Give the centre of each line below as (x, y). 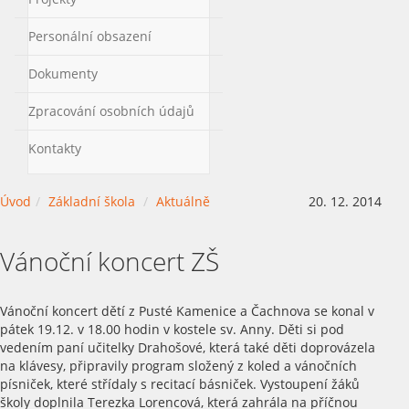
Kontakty (55, 148)
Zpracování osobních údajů (111, 110)
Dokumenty (63, 73)
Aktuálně (183, 201)
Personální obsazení (90, 36)
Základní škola (92, 201)
